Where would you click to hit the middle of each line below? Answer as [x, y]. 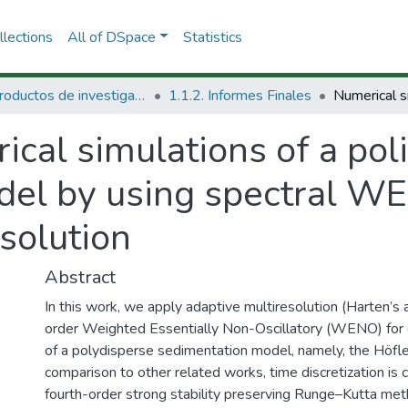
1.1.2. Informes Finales [240, 96]
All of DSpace [111, 37]
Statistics [212, 37]
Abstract [80, 277]
